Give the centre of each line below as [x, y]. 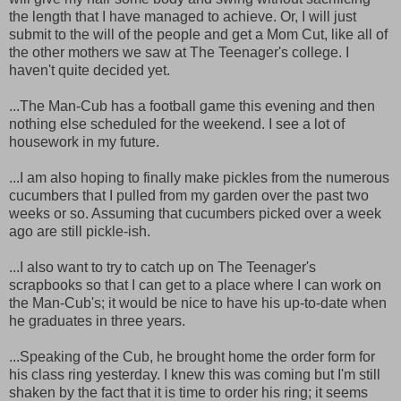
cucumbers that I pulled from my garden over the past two [189, 195]
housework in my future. [84, 141]
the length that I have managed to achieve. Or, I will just [183, 16]
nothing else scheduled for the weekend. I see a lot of [177, 124]
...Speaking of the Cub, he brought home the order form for [192, 356]
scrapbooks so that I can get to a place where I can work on [195, 285]
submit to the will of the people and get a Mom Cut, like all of [198, 34]
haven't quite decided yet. [90, 70]
